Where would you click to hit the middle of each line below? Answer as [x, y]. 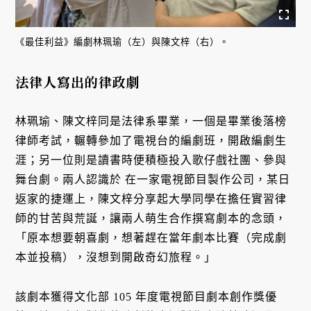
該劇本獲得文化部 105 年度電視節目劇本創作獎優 [146, 296]
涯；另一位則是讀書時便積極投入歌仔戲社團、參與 [151, 160]
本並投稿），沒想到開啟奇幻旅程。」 [116, 257]
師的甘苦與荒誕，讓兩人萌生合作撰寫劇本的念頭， [151, 218]
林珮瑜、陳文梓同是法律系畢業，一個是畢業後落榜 [151, 121]
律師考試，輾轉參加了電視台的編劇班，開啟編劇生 [151, 140]
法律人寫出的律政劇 [78, 82]
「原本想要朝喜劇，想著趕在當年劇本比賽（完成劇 [151, 237]
